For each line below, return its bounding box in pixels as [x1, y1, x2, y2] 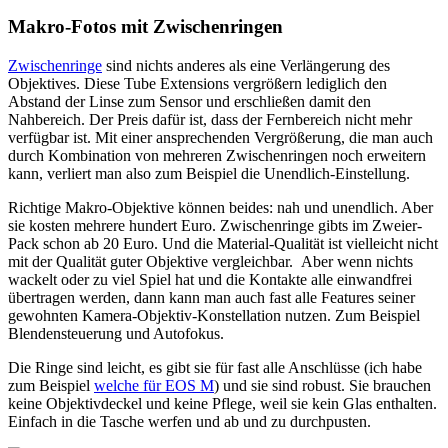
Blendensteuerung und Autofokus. [8, 324, 224, 342]
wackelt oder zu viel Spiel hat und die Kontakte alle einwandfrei [8, 270, 412, 288]
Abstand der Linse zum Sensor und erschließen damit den [8, 92, 371, 110]
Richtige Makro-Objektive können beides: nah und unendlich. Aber [8, 198, 433, 216]
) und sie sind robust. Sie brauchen [214, 376, 431, 394]
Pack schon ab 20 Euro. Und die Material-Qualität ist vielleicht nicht [8, 234, 438, 252]
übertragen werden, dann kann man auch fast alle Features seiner [8, 288, 415, 306]
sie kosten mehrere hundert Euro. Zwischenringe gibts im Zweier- [8, 216, 422, 234]
